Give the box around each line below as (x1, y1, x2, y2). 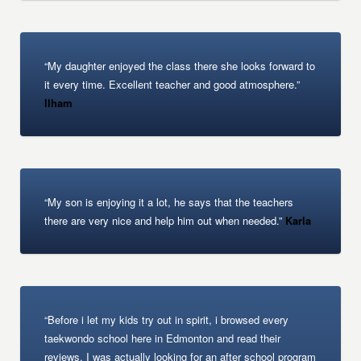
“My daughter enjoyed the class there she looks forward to (44, 58, 316, 73)
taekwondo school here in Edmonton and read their (44, 330, 281, 346)
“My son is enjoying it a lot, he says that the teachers (44, 194, 294, 210)
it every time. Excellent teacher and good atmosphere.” (44, 77, 301, 92)
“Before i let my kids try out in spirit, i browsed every (44, 312, 289, 327)
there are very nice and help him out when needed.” (44, 213, 283, 228)
